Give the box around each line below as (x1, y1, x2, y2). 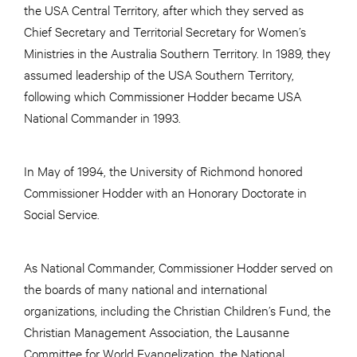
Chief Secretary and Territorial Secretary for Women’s (24, 22, 306, 39)
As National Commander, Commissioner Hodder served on (24, 258, 333, 275)
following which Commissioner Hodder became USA (24, 87, 301, 104)
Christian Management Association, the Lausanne (24, 323, 289, 339)
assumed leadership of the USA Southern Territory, (24, 65, 294, 82)
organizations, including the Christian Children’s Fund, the (24, 301, 331, 318)
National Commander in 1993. (24, 108, 181, 125)
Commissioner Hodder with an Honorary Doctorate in (24, 183, 307, 200)
